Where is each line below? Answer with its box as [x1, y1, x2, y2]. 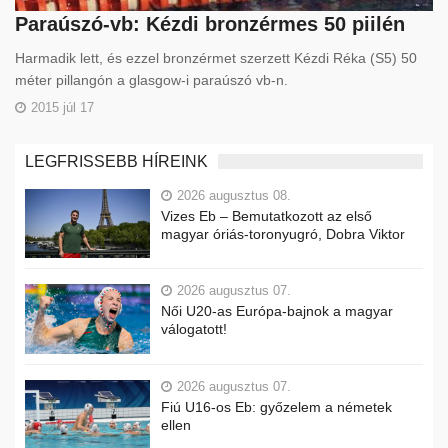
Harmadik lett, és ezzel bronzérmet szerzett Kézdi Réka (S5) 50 [15, 49, 417, 66]
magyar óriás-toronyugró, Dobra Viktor [161, 225, 405, 242]
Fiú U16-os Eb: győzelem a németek [161, 398, 392, 415]
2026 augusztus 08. [177, 187, 291, 203]
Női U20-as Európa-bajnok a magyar [161, 303, 393, 320]
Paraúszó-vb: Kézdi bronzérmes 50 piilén [15, 12, 405, 35]
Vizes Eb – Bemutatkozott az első [161, 207, 372, 224]
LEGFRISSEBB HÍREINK [25, 152, 208, 170]
